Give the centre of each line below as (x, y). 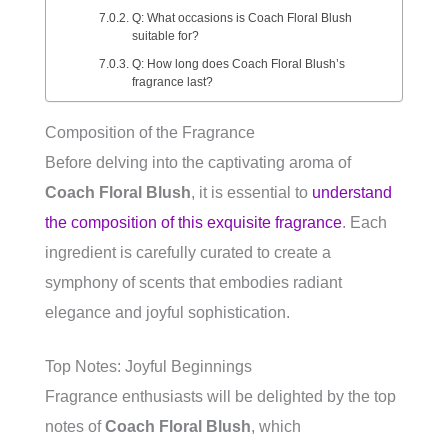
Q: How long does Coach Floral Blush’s (238, 63)
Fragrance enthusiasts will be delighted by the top (220, 396)
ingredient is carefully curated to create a (188, 252)
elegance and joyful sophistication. (167, 312)
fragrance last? (172, 81)
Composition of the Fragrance (150, 132)
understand (352, 192)
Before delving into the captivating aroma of (198, 162)
